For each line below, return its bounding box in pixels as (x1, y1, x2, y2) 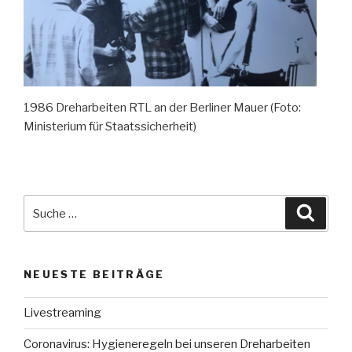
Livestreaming (24, 306, 101, 321)
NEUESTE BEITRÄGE (24, 268, 165, 281)
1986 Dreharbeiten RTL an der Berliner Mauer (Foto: (24, 101, 301, 115)
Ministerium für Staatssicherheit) (24, 119, 196, 134)
